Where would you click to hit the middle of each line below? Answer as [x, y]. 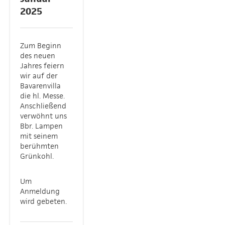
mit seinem [39, 136]
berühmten [39, 146]
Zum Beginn [41, 45]
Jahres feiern [42, 66]
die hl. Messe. [42, 96]
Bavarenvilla [40, 86]
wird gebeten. [43, 201]
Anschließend [43, 106]
